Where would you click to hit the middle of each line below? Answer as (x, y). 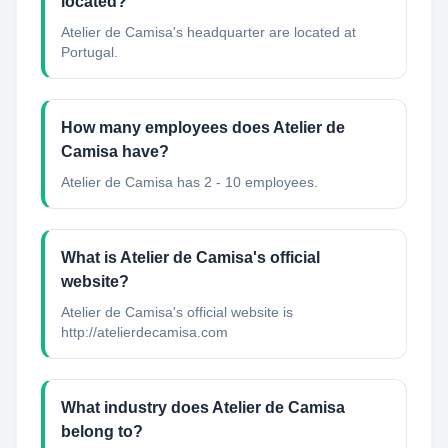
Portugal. (89, 52)
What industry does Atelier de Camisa (203, 407)
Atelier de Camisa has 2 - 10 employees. (189, 182)
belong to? (102, 431)
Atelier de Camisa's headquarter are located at (208, 32)
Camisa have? (115, 151)
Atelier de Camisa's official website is (177, 312)
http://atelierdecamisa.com (144, 332)
